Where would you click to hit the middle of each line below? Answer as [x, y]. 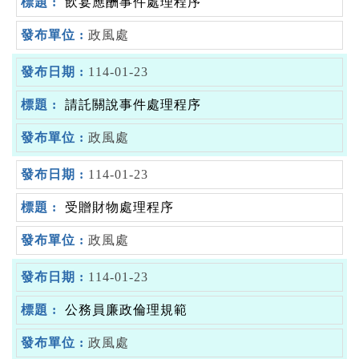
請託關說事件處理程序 [133, 104]
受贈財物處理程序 [119, 207]
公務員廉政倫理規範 [126, 309]
